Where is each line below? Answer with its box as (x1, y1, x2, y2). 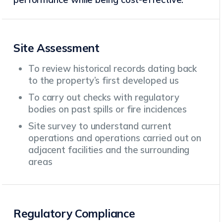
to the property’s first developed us (28, 75, 179, 87)
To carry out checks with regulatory (28, 92, 179, 104)
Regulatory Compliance (13, 206, 135, 221)
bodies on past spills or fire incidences (28, 104, 187, 115)
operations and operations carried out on (28, 132, 202, 144)
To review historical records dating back (28, 63, 197, 75)
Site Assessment (13, 41, 100, 55)
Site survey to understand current (28, 120, 171, 132)
